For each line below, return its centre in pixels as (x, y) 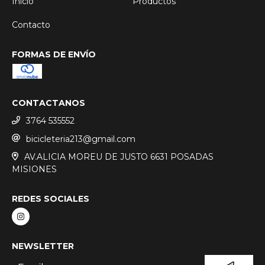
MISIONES (34, 169)
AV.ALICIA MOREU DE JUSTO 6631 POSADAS (119, 157)
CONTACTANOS (49, 103)
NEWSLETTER (43, 246)
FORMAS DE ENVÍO (54, 54)
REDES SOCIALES (51, 199)
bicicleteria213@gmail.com (81, 139)
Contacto (31, 25)
